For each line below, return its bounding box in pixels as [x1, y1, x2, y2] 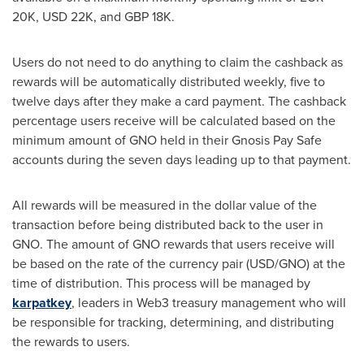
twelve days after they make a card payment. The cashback [12, 92, 346, 110]
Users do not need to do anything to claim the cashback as [12, 53, 343, 71]
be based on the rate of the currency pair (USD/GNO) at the [12, 254, 345, 273]
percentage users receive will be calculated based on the [12, 111, 336, 130]
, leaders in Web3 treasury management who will [71, 293, 346, 312]
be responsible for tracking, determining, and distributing [12, 313, 334, 331]
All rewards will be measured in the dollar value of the [12, 196, 317, 214]
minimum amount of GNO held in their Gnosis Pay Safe [12, 131, 322, 149]
